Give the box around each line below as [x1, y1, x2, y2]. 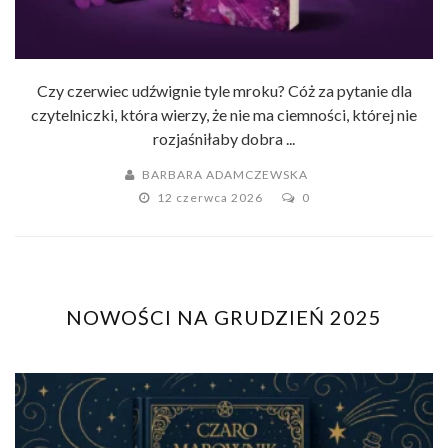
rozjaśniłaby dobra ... [153, 129, 295, 149]
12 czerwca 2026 [156, 190, 266, 206]
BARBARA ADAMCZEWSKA [141, 167, 308, 183]
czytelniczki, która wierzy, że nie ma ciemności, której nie [31, 105, 417, 125]
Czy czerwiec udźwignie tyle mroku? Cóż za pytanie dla [36, 81, 412, 101]
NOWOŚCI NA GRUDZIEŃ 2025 [66, 305, 382, 330]
